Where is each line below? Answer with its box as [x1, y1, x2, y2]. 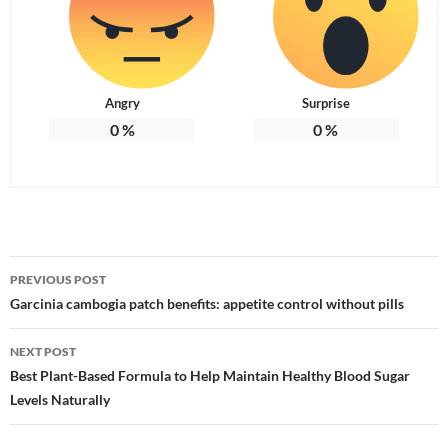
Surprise [301, 95, 350, 112]
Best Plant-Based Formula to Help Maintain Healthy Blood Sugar [10, 367, 410, 385]
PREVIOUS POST [10, 272, 106, 288]
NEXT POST [10, 344, 76, 360]
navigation [9, 291, 133, 324]
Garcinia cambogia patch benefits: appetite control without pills [10, 295, 404, 313]
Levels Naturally [10, 391, 110, 409]
